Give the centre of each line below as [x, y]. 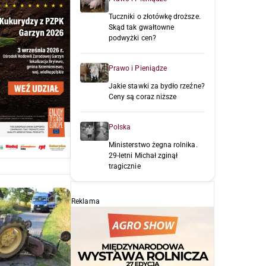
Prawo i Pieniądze [138, 69]
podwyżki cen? [132, 38]
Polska [120, 127]
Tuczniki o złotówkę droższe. [155, 17]
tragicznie [125, 167]
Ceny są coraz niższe [143, 97]
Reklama [85, 202]
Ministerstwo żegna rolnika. [153, 145]
